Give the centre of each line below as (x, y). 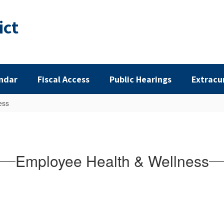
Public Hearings (140, 79)
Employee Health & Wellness (112, 161)
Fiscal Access (63, 79)
